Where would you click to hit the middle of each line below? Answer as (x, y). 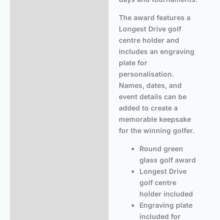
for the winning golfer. (157, 131)
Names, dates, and (150, 85)
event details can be (153, 97)
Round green (161, 149)
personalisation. (146, 74)
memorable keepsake (155, 119)
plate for (133, 63)
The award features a (155, 18)
